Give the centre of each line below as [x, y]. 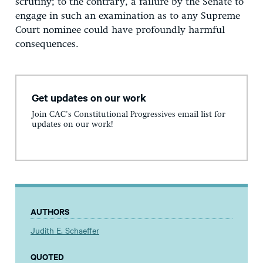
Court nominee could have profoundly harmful [120, 30]
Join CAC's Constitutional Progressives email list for [129, 115]
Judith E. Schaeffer [65, 230]
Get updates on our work [89, 97]
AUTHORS [50, 211]
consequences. [47, 44]
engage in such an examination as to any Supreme [128, 16]
